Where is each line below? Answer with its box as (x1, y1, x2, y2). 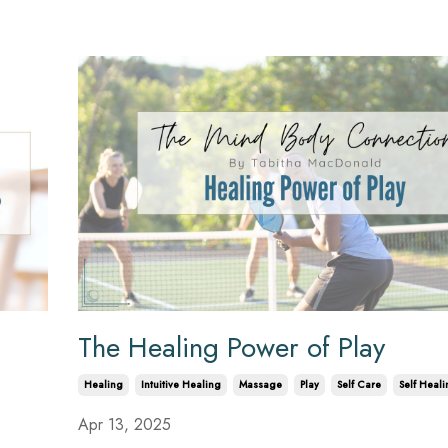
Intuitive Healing (140, 376, 221, 392)
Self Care (336, 376, 381, 392)
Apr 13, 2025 (77, 412, 171, 436)
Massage (238, 376, 282, 392)
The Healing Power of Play (77, 326, 385, 368)
